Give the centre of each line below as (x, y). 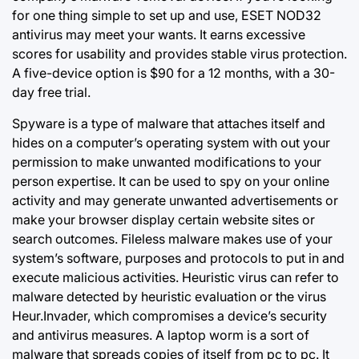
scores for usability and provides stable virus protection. (179, 54)
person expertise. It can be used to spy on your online (171, 181)
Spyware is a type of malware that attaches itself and (169, 123)
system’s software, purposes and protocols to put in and (178, 258)
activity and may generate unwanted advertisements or (175, 200)
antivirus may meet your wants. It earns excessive (159, 34)
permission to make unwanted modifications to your (167, 162)
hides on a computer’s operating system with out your (171, 143)
